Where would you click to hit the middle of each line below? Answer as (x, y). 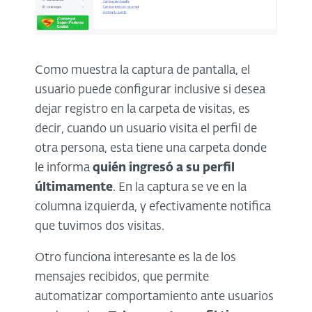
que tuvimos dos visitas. (100, 227)
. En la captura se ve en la (180, 188)
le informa (62, 169)
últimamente (74, 188)
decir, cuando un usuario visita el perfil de (146, 130)
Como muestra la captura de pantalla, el (142, 71)
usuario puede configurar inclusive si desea (150, 91)
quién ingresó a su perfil (162, 169)
